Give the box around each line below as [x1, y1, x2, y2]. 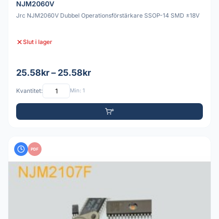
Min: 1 [70, 87, 85, 94]
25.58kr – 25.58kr [16, 67, 91, 78]
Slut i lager [23, 38, 52, 46]
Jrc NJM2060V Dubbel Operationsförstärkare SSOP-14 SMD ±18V [16, 12, 199, 20]
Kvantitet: [16, 87, 43, 95]
